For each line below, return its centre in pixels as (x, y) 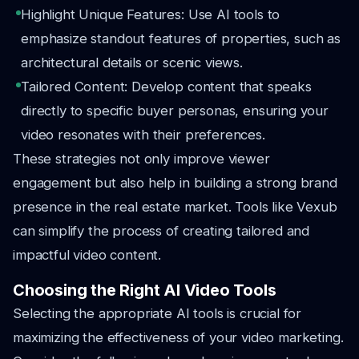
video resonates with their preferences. (143, 135)
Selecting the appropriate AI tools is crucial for (157, 313)
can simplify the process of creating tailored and (161, 231)
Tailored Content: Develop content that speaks (166, 87)
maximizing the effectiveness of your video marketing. (178, 337)
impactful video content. (87, 255)
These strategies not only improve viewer (141, 159)
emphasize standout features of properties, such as (181, 38)
